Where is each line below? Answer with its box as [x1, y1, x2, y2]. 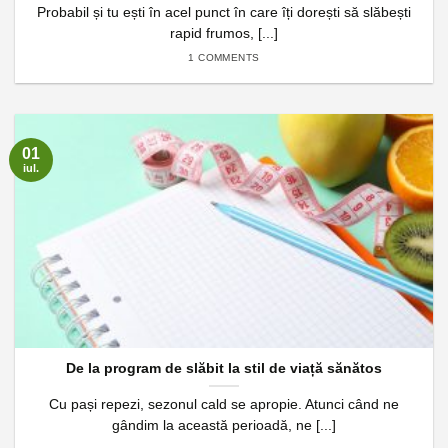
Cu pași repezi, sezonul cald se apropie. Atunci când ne [49, 396, 399, 412]
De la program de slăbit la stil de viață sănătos [66, 360, 382, 376]
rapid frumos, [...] [170, 25, 278, 41]
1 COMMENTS [188, 52, 260, 64]
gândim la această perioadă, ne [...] [112, 417, 336, 433]
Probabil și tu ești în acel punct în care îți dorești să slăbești [37, 4, 411, 20]
